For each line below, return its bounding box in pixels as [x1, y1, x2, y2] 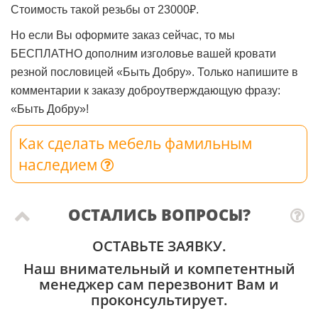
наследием [18, 154, 101, 175]
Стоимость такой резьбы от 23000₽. [11, 3, 199, 16]
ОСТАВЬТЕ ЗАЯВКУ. [92, 236, 226, 256]
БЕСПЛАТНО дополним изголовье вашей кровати [11, 47, 276, 60]
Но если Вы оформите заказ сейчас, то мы [11, 28, 235, 41]
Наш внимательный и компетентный [23, 258, 295, 278]
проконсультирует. [91, 290, 227, 309]
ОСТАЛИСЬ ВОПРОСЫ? [67, 203, 251, 225]
